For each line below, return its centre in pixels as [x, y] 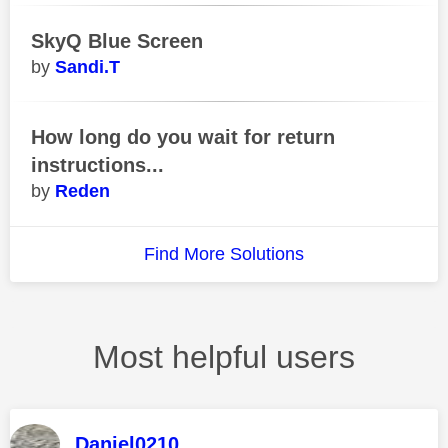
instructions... [97, 164]
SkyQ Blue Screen [117, 40]
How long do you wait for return [183, 136]
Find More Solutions [224, 253]
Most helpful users [224, 357]
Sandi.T [87, 66]
